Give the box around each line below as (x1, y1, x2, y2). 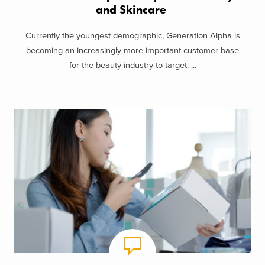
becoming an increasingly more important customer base (26, 46, 239, 56)
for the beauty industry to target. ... (69, 60, 196, 71)
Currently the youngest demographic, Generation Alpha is (25, 31, 240, 41)
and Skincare (96, 2, 169, 17)
